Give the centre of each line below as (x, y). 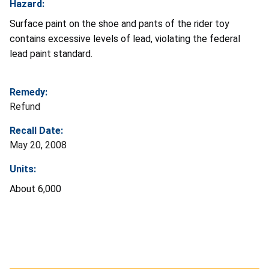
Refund (25, 106)
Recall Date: (36, 130)
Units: (23, 169)
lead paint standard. (51, 53)
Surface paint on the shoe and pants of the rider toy (119, 23)
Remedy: (29, 92)
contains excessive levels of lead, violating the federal (125, 38)
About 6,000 (35, 189)
